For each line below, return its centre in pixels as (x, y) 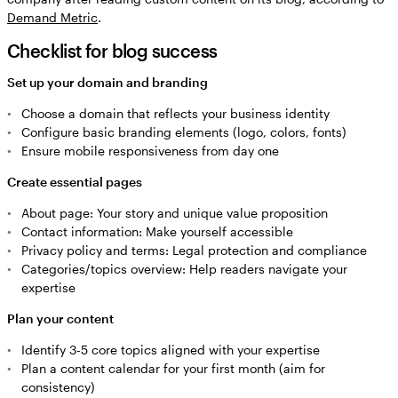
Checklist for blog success (112, 51)
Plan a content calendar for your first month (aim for (173, 369)
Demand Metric (52, 18)
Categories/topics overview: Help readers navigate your (184, 269)
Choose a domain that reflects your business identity (175, 114)
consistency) (58, 387)
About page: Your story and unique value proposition (175, 213)
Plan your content (60, 319)
